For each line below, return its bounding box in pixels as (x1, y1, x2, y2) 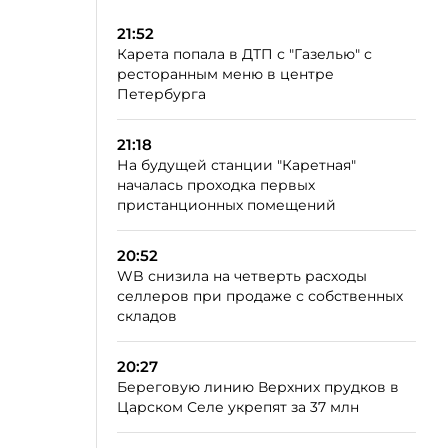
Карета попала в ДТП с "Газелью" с (117, 45, 372, 63)
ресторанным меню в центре (117, 65, 334, 83)
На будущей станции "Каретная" (117, 156, 356, 174)
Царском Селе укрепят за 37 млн (117, 398, 359, 416)
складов (117, 307, 177, 325)
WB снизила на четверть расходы (117, 267, 367, 285)
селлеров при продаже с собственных (117, 287, 403, 305)
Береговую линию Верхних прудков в (117, 378, 399, 396)
